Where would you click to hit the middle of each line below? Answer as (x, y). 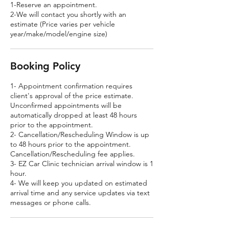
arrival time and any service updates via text (80, 193)
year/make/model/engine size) (59, 34)
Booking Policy (45, 66)
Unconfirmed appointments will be (66, 105)
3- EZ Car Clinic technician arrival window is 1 (82, 164)
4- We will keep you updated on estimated (79, 183)
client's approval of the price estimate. (72, 96)
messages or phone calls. (51, 202)
